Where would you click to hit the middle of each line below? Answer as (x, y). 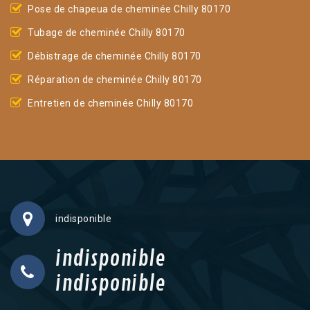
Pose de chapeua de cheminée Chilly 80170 (129, 9)
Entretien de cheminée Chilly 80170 (110, 103)
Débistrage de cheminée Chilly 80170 (115, 56)
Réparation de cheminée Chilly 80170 (115, 80)
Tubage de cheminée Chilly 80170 (107, 33)
